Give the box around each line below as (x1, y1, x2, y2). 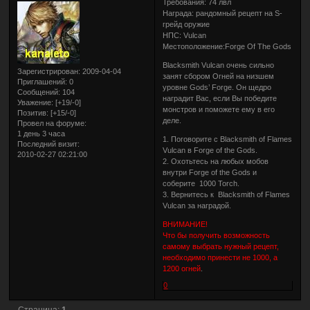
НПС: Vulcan (163, 30, 207, 39)
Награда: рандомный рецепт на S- (163, 8, 283, 17)
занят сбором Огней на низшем (163, 71, 275, 80)
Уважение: (17, 98, 54, 107)
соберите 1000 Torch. (163, 179, 240, 188)
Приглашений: (17, 77, 68, 86)
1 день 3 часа (17, 129, 66, 138)
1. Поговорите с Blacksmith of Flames (163, 134, 293, 143)
